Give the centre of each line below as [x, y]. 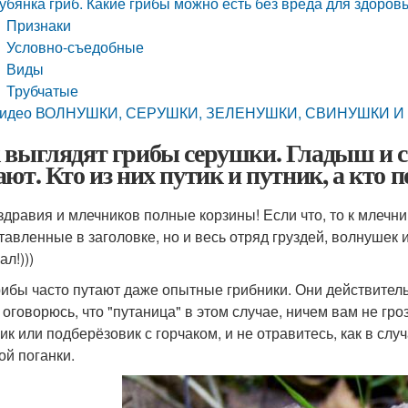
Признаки [39, 25]
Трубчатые [43, 91]
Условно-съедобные [76, 47]
